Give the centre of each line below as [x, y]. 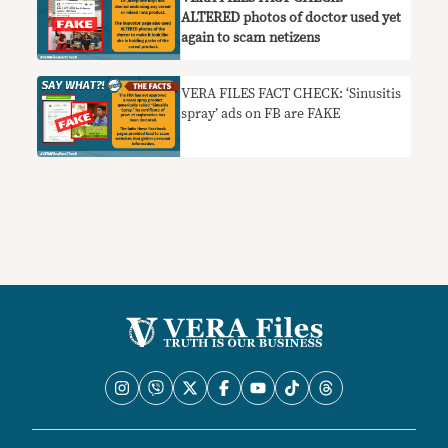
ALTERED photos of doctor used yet [291, 17]
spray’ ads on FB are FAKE [261, 114]
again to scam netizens [251, 37]
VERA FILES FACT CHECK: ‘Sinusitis [291, 94]
